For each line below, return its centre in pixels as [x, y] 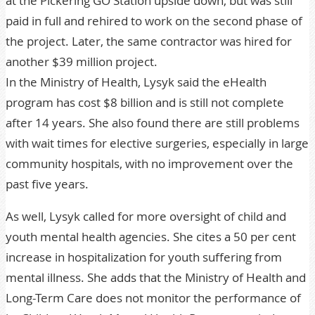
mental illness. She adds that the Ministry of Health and [156, 277]
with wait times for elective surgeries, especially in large [157, 143]
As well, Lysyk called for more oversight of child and [146, 216]
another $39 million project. [82, 62]
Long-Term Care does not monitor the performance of [153, 298]
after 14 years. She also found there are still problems [153, 123]
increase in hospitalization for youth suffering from [144, 257]
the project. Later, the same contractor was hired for [149, 41]
